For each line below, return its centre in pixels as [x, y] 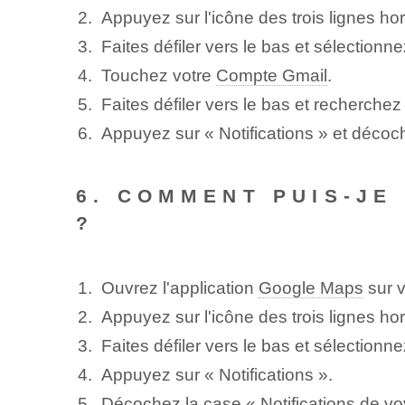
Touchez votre [158, 76]
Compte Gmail [271, 76]
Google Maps [311, 287]
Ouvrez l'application [179, 287]
